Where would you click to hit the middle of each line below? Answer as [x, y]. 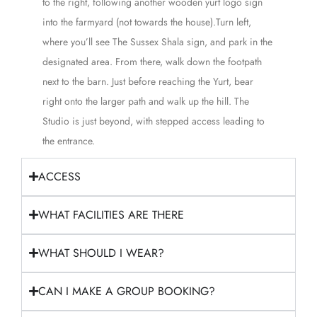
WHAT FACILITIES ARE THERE [111, 214]
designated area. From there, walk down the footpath [152, 61]
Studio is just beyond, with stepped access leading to [154, 121]
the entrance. [69, 140]
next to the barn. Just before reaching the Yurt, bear [148, 81]
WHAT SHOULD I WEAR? [101, 253]
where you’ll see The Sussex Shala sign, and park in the [157, 41]
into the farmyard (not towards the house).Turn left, [147, 22]
